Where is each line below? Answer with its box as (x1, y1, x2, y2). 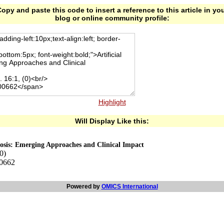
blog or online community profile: (54, 14, 169, 22)
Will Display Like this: (75, 117, 149, 125)
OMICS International (101, 183, 158, 190)
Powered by (66, 183, 101, 190)
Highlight (98, 98, 126, 106)
